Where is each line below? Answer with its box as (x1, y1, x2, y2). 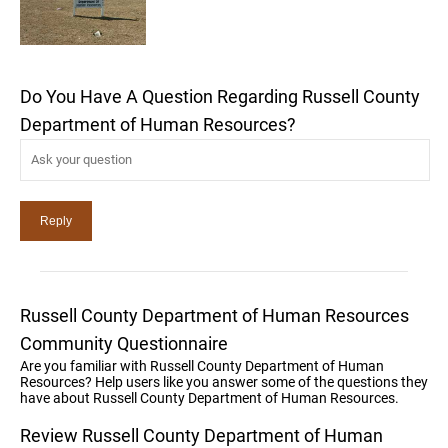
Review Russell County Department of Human (20, 424, 383, 446)
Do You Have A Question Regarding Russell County (20, 85, 420, 107)
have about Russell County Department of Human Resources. (20, 389, 399, 406)
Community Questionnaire (20, 332, 228, 354)
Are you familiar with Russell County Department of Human (20, 357, 384, 374)
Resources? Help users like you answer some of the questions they (20, 373, 428, 390)
